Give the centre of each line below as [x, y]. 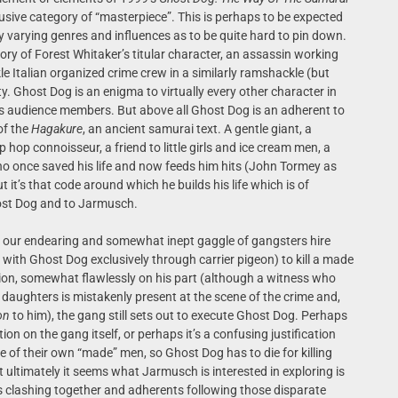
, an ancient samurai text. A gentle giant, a [197, 129]
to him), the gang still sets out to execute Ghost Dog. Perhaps [178, 315]
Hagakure [56, 129]
